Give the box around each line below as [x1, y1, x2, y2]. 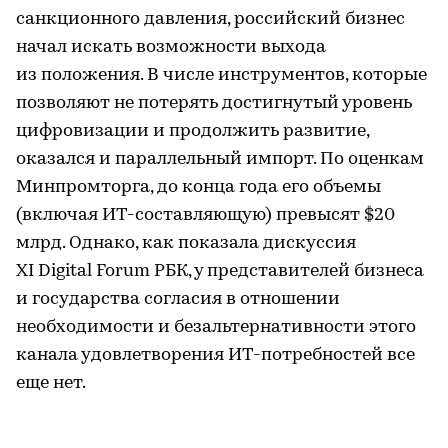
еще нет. [16, 373, 86, 393]
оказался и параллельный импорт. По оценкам [16, 149, 424, 169]
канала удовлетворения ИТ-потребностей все [16, 345, 415, 365]
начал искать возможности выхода [16, 37, 326, 57]
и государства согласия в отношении [16, 289, 340, 309]
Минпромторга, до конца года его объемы [16, 177, 381, 197]
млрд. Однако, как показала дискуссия [16, 233, 356, 253]
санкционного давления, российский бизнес [16, 9, 405, 29]
